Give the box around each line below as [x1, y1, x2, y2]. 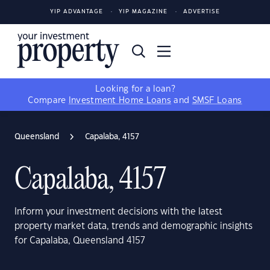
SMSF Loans [192, 96, 242, 105]
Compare [28, 96, 69, 105]
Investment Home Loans [68, 96, 172, 105]
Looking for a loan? [95, 85, 175, 93]
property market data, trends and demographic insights [14, 222, 253, 231]
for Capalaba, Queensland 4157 [14, 236, 145, 245]
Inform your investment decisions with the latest [14, 207, 222, 216]
